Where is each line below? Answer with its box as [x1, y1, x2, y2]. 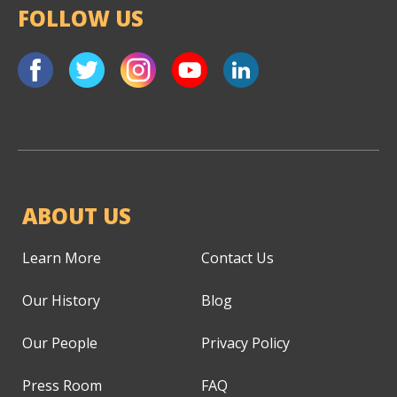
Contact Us [200, 247, 274, 268]
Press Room [22, 375, 102, 395]
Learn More [22, 247, 101, 268]
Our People [22, 332, 97, 353]
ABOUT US [22, 200, 131, 230]
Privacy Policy [200, 332, 290, 353]
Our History [22, 290, 100, 310]
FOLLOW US [18, 3, 144, 33]
